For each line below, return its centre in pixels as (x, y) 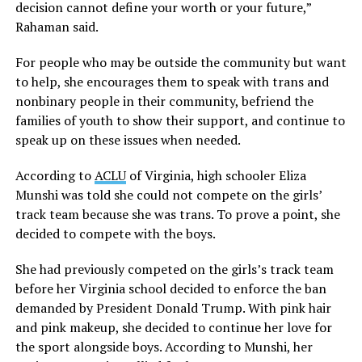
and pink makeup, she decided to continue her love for (173, 327)
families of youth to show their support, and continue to (180, 120)
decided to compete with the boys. (115, 233)
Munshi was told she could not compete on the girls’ (168, 194)
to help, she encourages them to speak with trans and (172, 81)
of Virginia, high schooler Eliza (216, 175)
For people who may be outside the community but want (181, 62)
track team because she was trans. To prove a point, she (177, 214)
